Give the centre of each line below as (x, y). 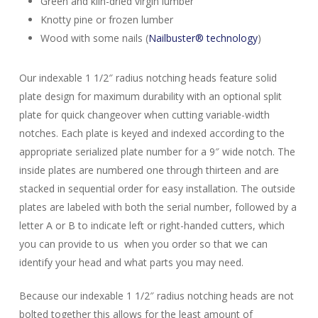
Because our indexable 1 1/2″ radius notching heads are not (156, 296)
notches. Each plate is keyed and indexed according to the (152, 133)
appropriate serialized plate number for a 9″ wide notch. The (157, 152)
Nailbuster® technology (203, 38)
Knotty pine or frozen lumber (106, 20)
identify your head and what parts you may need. (131, 262)
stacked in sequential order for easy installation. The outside (157, 188)
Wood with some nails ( (94, 38)
